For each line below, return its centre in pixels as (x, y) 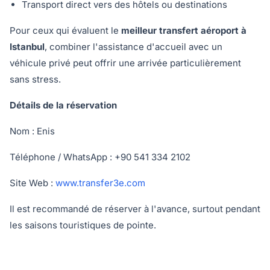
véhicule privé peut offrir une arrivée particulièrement (125, 63)
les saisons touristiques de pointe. (83, 225)
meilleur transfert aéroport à (184, 30)
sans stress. (35, 79)
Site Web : (33, 183)
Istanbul (27, 47)
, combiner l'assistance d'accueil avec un (133, 47)
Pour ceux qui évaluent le (65, 30)
